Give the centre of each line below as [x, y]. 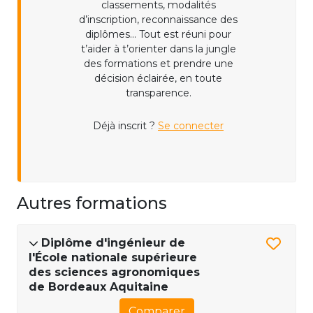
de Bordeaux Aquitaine [99, 287]
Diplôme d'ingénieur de [113, 243]
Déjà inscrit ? [125, 126]
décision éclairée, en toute [158, 79]
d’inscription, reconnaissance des [158, 20]
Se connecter [191, 126]
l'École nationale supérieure [113, 258]
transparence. [158, 93]
